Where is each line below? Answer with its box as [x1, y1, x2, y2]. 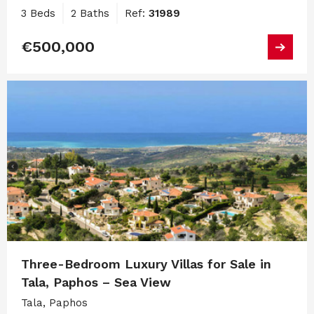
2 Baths [71, 7, 109, 20]
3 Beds [21, 7, 55, 20]
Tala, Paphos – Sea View [21, 274, 171, 289]
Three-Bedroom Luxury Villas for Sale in [21, 256, 271, 271]
